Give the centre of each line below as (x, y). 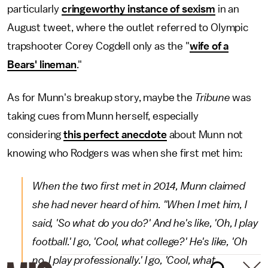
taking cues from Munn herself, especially (103, 116)
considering (36, 135)
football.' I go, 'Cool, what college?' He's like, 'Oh (140, 242)
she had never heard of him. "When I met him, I (140, 205)
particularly (34, 9)
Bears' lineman (42, 65)
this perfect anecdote (115, 135)
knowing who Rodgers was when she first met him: (125, 153)
